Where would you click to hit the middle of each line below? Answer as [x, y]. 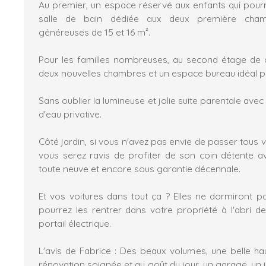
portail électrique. [75, 224]
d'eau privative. [70, 114]
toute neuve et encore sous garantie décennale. [140, 169]
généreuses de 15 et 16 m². [94, 32]
